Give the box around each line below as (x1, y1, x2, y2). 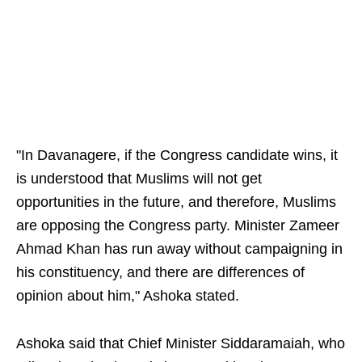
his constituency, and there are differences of (16, 264, 305, 281)
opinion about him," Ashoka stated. (16, 288, 239, 305)
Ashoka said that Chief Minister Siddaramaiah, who (16, 335, 345, 352)
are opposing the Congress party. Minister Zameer (16, 217, 339, 234)
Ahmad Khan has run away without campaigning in (16, 241, 343, 258)
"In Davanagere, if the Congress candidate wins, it (16, 147, 338, 164)
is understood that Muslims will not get (16, 170, 262, 187)
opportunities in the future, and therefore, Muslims (16, 194, 336, 211)
